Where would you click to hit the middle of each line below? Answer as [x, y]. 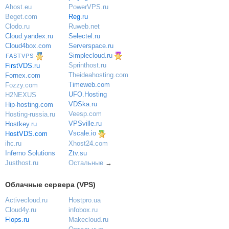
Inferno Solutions [30, 153]
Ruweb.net [84, 26]
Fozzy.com [21, 85]
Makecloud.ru [88, 220]
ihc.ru [13, 143]
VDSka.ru [83, 104]
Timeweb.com [89, 85]
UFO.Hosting [87, 95]
